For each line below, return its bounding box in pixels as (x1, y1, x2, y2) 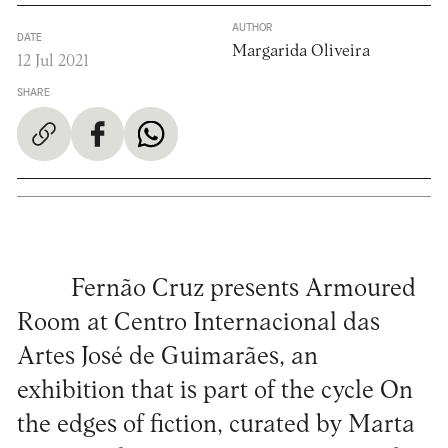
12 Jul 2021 (16, 53, 89, 71)
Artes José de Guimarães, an (16, 344, 318, 370)
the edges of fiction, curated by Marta (16, 412, 415, 438)
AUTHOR (232, 22, 274, 33)
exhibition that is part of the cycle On (16, 378, 413, 404)
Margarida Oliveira (232, 43, 371, 61)
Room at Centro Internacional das (16, 310, 380, 336)
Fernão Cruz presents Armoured (70, 276, 416, 302)
